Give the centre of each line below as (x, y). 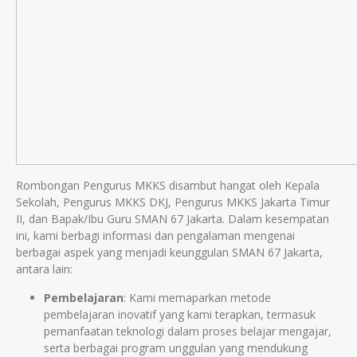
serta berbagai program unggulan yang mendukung (176, 348)
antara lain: (44, 269)
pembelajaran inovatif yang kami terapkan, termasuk (180, 314)
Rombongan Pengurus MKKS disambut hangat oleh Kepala (168, 185)
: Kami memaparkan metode (197, 298)
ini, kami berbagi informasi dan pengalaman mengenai (155, 235)
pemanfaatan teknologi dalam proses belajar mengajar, (188, 331)
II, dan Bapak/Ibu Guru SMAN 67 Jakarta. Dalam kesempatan (173, 219)
